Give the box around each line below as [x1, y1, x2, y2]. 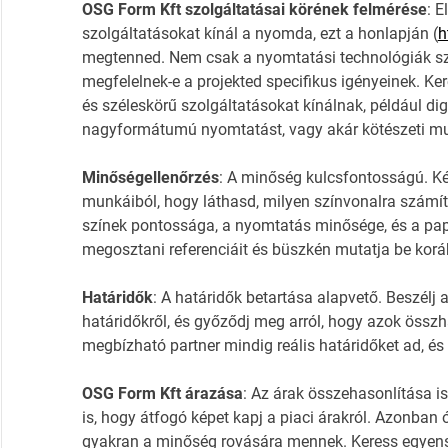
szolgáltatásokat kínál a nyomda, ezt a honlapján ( [81, 24, 438, 44]
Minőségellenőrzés [81, 168, 219, 188]
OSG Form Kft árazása [81, 384, 243, 404]
